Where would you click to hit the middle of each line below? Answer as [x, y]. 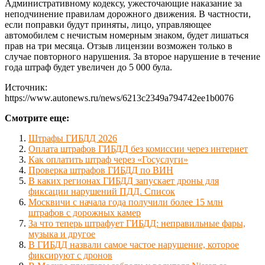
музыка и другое [62, 234]
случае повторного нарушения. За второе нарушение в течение [132, 57]
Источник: [26, 88]
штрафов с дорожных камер [85, 213]
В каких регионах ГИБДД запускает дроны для [124, 181]
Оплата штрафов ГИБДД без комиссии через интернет [138, 149]
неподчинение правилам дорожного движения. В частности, [128, 14]
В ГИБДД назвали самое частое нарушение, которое [134, 245]
